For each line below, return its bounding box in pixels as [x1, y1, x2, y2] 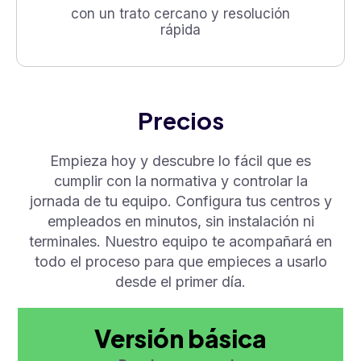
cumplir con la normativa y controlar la [53, 172, 308, 189]
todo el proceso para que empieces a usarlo [34, 252, 327, 270]
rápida [160, 21, 201, 38]
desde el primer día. [115, 272, 246, 290]
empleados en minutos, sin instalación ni [47, 212, 314, 230]
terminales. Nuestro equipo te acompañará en [29, 232, 332, 250]
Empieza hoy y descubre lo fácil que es [50, 151, 311, 169]
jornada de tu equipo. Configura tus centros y [29, 192, 332, 210]
